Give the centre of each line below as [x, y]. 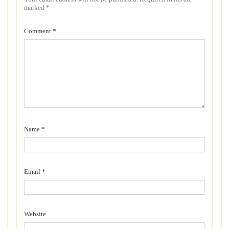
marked [35, 7]
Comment [38, 31]
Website [35, 214]
